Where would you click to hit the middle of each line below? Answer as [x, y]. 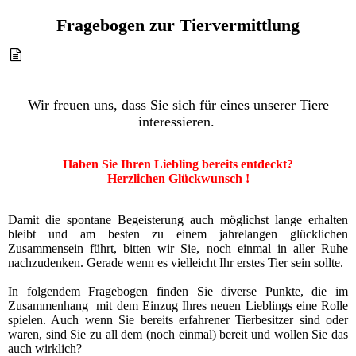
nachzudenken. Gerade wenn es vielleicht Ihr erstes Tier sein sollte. [176, 262]
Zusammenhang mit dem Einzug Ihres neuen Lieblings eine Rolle [178, 305]
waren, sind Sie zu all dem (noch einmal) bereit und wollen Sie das [178, 334]
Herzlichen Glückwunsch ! [178, 178]
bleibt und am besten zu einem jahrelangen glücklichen [178, 234]
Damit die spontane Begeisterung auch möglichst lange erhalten [178, 219]
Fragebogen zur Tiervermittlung [178, 25]
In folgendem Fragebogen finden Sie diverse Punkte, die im [178, 291]
